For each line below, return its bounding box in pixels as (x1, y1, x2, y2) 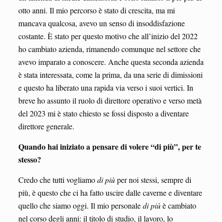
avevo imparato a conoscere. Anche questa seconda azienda (18, 56, 204, 67)
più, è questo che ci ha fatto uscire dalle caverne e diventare (18, 187, 202, 198)
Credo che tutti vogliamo (18, 174, 97, 185)
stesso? (18, 153, 41, 165)
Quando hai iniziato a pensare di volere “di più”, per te (18, 140, 201, 152)
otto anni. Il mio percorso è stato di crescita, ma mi (18, 4, 175, 15)
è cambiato (160, 200, 196, 211)
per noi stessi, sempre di (116, 174, 191, 185)
